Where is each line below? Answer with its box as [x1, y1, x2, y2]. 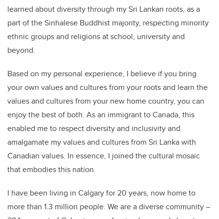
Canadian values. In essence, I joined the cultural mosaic [7, 150, 200, 162]
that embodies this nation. [7, 164, 96, 175]
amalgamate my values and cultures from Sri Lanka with [7, 136, 196, 148]
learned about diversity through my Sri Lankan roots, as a [7, 3, 200, 15]
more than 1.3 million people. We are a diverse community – [7, 201, 210, 213]
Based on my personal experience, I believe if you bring [7, 68, 197, 80]
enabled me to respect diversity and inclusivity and [7, 123, 180, 134]
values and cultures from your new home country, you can [7, 95, 204, 107]
